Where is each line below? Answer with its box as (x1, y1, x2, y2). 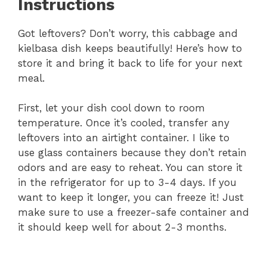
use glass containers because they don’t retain (18, 147, 247, 159)
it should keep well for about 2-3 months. (18, 221, 226, 234)
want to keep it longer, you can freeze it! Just (18, 191, 244, 204)
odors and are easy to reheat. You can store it (18, 162, 243, 174)
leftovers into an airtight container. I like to (18, 132, 229, 144)
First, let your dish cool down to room (18, 102, 205, 114)
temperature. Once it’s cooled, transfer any (18, 117, 229, 129)
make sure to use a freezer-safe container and (18, 206, 249, 219)
